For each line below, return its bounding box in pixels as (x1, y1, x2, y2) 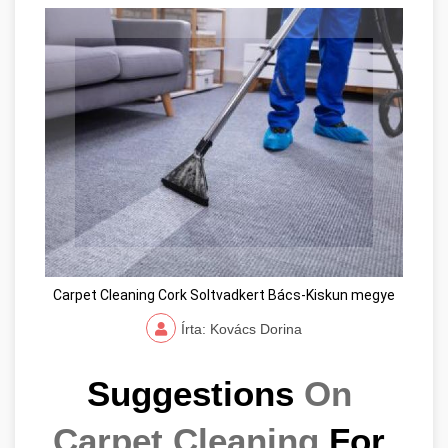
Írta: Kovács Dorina (181, 320, 302, 337)
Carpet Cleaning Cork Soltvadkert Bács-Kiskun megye (53, 286, 395, 303)
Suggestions (86, 374, 304, 413)
